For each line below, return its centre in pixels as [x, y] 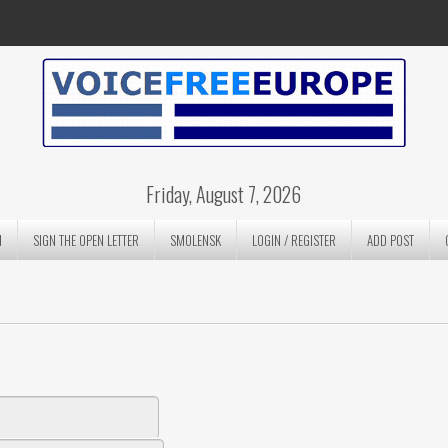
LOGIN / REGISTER [294, 240]
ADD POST [391, 240]
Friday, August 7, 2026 [224, 194]
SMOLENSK [196, 240]
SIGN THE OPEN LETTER [86, 240]
